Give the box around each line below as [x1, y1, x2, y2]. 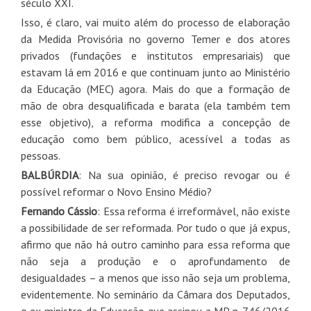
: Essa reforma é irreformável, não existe [97, 203, 291, 218]
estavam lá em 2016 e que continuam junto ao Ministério [21, 65, 290, 79]
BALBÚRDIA [21, 167, 78, 182]
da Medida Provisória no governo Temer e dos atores [21, 31, 290, 46]
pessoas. [21, 148, 60, 162]
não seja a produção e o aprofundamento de [21, 253, 290, 268]
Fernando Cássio [21, 203, 98, 218]
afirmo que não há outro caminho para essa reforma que [21, 237, 290, 251]
